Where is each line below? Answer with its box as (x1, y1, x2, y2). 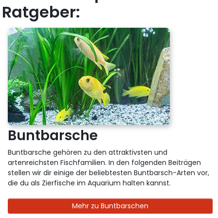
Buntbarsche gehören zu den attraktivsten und (8, 147, 168, 157)
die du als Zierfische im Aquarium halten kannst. (8, 178, 171, 188)
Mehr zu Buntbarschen (72, 200, 148, 211)
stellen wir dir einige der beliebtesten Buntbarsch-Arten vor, (8, 167, 210, 178)
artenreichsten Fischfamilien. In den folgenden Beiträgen (8, 157, 201, 167)
